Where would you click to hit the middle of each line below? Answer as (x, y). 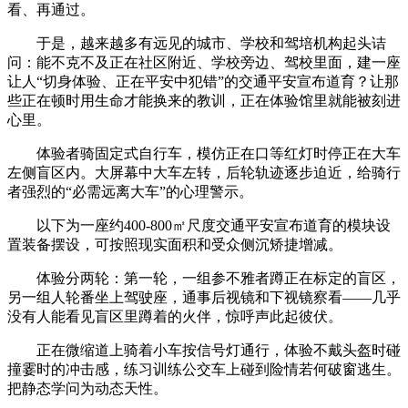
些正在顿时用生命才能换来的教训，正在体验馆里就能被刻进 (204, 100)
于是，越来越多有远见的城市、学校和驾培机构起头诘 (197, 43)
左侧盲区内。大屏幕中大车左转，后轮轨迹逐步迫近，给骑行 (204, 172)
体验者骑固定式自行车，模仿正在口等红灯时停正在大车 (204, 153)
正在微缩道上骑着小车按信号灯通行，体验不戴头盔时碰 (204, 350)
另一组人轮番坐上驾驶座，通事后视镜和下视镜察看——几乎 (204, 297)
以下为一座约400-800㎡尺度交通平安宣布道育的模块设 (199, 225)
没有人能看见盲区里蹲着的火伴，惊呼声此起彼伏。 (175, 316)
